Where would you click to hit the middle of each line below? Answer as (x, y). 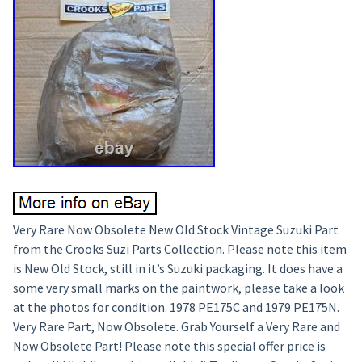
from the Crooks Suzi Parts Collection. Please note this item (179, 249)
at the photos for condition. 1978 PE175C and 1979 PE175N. (176, 307)
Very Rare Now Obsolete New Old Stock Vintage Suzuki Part (175, 229)
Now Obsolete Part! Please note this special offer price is (169, 346)
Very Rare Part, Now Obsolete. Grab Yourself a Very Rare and (176, 326)
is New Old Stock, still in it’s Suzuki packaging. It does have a (177, 268)
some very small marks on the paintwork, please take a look (178, 288)
